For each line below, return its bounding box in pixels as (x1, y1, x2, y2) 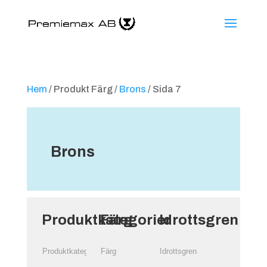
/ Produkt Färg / (46, 84, 119, 94)
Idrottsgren (159, 212, 239, 228)
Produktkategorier (41, 212, 171, 228)
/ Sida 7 (145, 84, 181, 94)
